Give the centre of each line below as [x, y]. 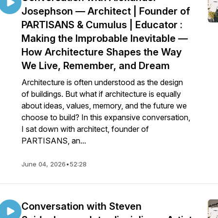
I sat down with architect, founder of [85, 129]
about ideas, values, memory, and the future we [104, 106]
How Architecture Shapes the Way [101, 52]
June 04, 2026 [44, 164]
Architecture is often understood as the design [102, 82]
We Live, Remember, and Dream [96, 66]
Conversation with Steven [82, 206]
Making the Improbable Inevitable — [105, 38]
